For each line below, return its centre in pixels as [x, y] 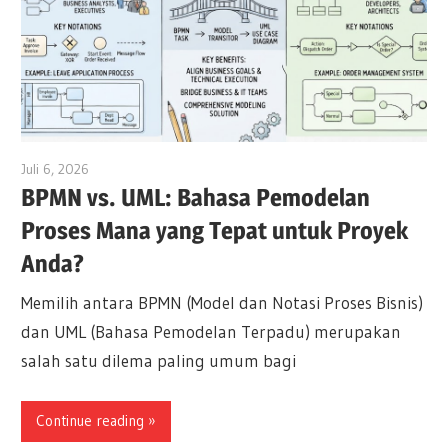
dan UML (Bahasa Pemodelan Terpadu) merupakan [211, 332]
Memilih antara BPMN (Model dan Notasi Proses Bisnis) [222, 303]
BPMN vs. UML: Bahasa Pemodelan [196, 197]
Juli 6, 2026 [55, 168]
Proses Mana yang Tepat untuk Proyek [215, 230]
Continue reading [90, 421]
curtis [106, 168]
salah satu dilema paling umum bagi [159, 361]
